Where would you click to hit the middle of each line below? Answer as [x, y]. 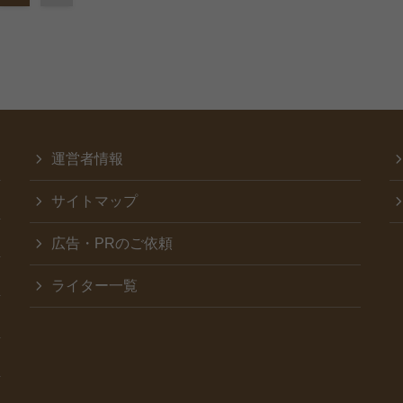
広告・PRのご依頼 [112, 244]
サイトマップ [94, 201]
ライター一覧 [94, 286]
